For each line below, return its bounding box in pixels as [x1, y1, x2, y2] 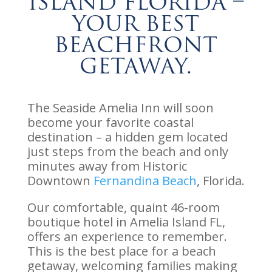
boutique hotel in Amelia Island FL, [27, 213, 225, 230]
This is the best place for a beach [27, 242, 216, 259]
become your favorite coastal [27, 114, 194, 131]
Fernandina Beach [90, 172, 197, 189]
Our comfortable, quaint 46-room [27, 199, 220, 216]
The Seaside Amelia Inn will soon [27, 99, 214, 116]
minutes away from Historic [27, 157, 187, 174]
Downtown [27, 172, 90, 189]
